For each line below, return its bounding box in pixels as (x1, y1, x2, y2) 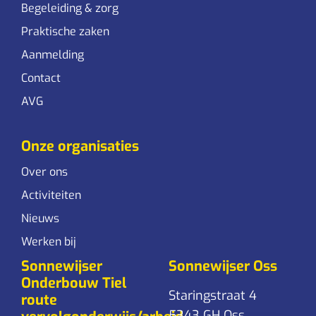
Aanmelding (21, 47, 84, 62)
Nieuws (21, 210, 59, 226)
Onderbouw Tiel (21, 273, 126, 293)
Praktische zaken (21, 23, 109, 39)
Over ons (21, 164, 68, 179)
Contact (21, 70, 61, 85)
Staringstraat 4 (169, 286, 257, 304)
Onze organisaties (21, 136, 139, 156)
